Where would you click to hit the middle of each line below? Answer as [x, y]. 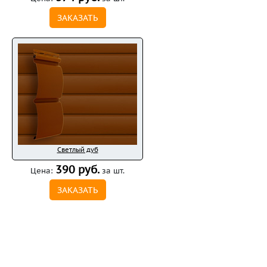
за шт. [112, 171]
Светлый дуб [77, 150]
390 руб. [77, 170]
